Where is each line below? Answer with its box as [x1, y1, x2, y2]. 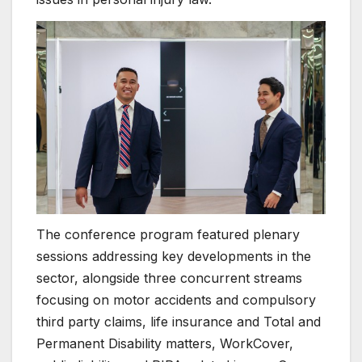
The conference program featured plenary [36, 226, 300, 243]
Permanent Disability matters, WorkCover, [36, 335, 293, 352]
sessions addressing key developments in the [36, 248, 311, 265]
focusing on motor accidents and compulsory [36, 292, 316, 309]
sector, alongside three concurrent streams [36, 270, 302, 287]
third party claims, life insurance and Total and [36, 314, 321, 330]
